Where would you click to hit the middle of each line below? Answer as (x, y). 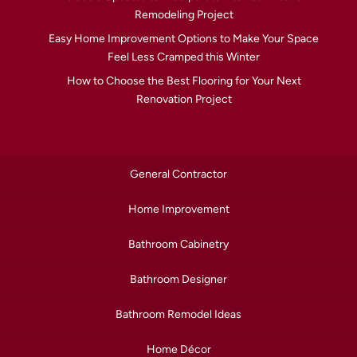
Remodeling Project (184, 15)
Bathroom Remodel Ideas (178, 315)
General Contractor (178, 175)
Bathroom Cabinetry (178, 245)
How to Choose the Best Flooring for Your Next (184, 81)
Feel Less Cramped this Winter (184, 57)
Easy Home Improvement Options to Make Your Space (184, 39)
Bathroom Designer (178, 280)
